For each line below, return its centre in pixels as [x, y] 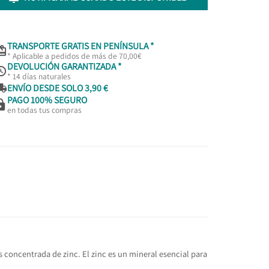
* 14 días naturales [39, 76]
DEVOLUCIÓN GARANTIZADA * [64, 66]
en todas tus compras [44, 110]
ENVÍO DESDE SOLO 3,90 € [57, 88]
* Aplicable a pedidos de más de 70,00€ [74, 56]
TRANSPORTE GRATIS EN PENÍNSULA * [80, 45]
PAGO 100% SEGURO [47, 99]
